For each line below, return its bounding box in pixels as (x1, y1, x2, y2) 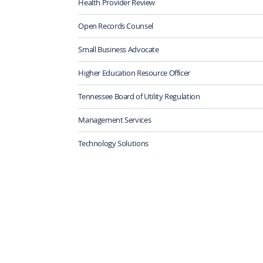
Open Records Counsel (78, 20, 153, 31)
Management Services (78, 114, 151, 125)
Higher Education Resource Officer (78, 67, 190, 78)
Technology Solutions (78, 137, 149, 149)
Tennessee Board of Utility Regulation (78, 90, 200, 102)
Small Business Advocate (78, 43, 159, 55)
